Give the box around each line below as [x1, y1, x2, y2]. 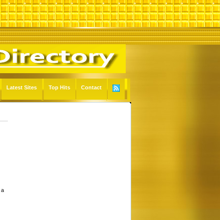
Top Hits [49, 84, 70, 90]
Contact [81, 84, 102, 90]
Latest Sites [6, 84, 37, 90]
